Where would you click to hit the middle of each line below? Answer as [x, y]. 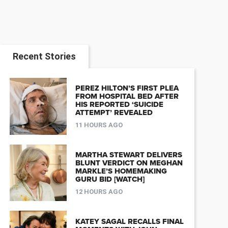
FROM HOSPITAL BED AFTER [127, 96]
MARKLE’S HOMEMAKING [121, 171]
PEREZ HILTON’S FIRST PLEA [127, 88]
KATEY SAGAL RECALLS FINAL [129, 221]
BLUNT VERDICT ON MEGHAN [129, 163]
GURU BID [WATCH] [110, 179]
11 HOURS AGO [99, 125]
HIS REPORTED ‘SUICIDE [119, 105]
